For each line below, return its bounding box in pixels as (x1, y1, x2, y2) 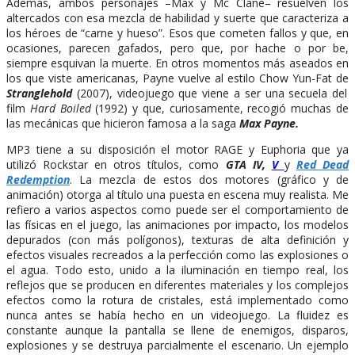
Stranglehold (6, 86, 72, 101)
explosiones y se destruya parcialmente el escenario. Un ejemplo (6, 338, 349, 353)
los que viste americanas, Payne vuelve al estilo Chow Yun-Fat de (6, 71, 349, 86)
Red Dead (296, 157, 349, 173)
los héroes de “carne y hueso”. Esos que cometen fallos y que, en (6, 25, 349, 41)
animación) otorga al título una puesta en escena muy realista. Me (6, 187, 349, 203)
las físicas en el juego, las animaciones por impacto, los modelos (6, 217, 349, 233)
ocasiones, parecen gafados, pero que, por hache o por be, (6, 40, 349, 56)
